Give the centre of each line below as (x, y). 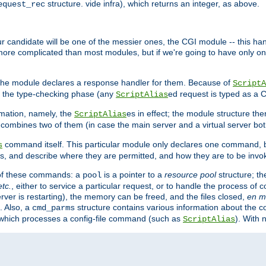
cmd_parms (53, 208)
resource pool (190, 175)
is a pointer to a (133, 175)
